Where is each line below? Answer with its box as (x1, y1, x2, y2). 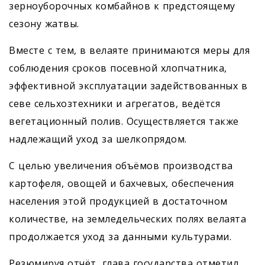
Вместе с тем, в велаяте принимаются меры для (9, 44, 250, 57)
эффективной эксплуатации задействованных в (9, 79, 247, 93)
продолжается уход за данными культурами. (9, 230, 231, 244)
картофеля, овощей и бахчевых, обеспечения (9, 177, 234, 190)
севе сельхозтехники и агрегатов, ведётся (9, 97, 220, 111)
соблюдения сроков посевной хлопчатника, (9, 62, 227, 75)
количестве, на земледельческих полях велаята (9, 212, 246, 226)
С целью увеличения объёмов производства (9, 159, 233, 173)
